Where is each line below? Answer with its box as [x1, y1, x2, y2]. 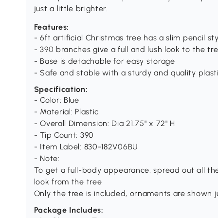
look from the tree [34, 177, 102, 187]
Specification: [34, 85, 88, 94]
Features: [34, 22, 70, 32]
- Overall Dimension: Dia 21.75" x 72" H [34, 119, 176, 128]
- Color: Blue [34, 95, 79, 105]
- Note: [34, 154, 60, 163]
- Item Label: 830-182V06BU [34, 142, 138, 152]
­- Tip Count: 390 [34, 130, 94, 140]
